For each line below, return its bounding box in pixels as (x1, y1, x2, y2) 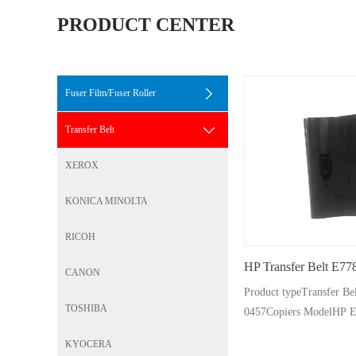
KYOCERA (65, 339, 112, 350)
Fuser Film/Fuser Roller (65, 87, 156, 99)
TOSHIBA (65, 303, 107, 314)
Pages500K (244, 326, 294, 338)
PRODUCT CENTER (57, 14, 234, 35)
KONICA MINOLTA (65, 195, 148, 207)
